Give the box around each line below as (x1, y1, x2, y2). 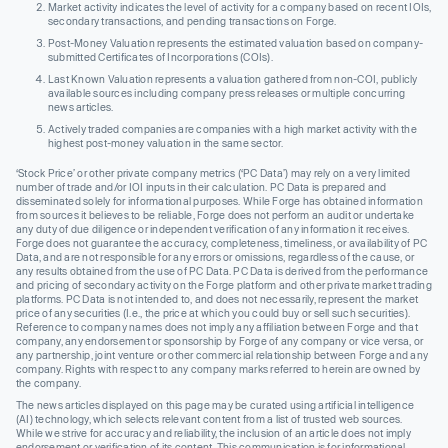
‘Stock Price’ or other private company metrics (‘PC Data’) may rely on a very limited (16, 166, 411, 179)
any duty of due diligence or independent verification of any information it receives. (16, 222, 410, 235)
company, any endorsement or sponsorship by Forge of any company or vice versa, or (16, 334, 424, 347)
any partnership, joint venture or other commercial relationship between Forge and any (16, 348, 429, 361)
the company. (16, 376, 81, 389)
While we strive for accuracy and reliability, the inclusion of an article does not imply (16, 426, 411, 439)
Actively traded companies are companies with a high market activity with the (48, 122, 417, 135)
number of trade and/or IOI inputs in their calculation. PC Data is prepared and (16, 180, 387, 193)
